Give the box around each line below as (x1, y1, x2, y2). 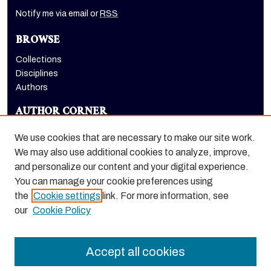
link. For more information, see (100, 191, 229, 201)
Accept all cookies (86, 245, 185, 258)
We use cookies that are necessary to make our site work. (15, 132, 255, 143)
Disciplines (16, 69, 59, 79)
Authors (16, 83, 48, 93)
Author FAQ (16, 126, 62, 136)
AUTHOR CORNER (16, 103, 108, 123)
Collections (16, 55, 62, 65)
